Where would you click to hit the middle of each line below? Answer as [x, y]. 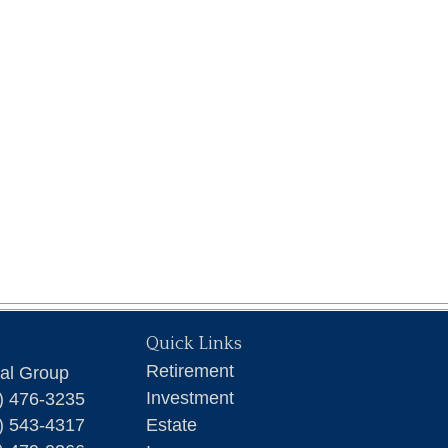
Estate [171, 425]
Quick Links [194, 344]
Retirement [190, 371]
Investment [190, 398]
